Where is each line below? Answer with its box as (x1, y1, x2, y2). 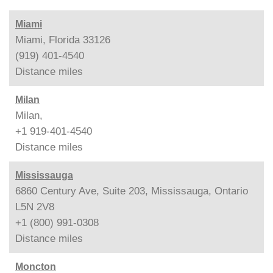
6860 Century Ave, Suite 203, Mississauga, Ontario (15, 185, 248, 197)
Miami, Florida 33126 (15, 34, 110, 46)
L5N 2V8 (15, 200, 54, 213)
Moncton (15, 261, 56, 272)
